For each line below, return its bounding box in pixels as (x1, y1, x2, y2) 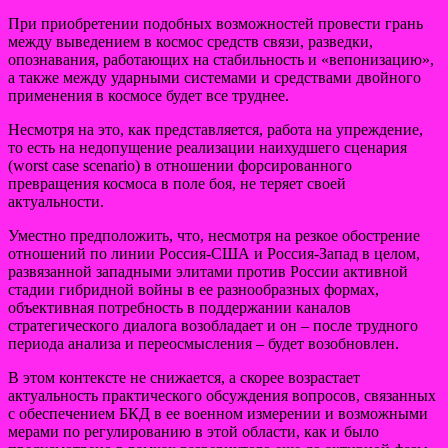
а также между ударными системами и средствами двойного (8, 68, 421, 86)
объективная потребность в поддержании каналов (8, 298, 351, 316)
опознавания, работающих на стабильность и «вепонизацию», (8, 50, 434, 68)
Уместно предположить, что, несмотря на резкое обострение (8, 226, 420, 244)
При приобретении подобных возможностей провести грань (8, 14, 423, 32)
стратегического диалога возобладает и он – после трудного (8, 316, 418, 334)
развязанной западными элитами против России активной (8, 262, 408, 280)
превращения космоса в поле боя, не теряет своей (8, 174, 346, 192)
